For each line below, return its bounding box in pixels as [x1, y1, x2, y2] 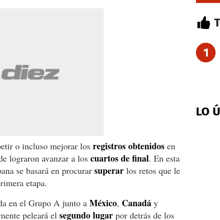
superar [94, 164, 124, 177]
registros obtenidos [93, 139, 165, 152]
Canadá [122, 196, 151, 209]
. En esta [149, 152, 180, 164]
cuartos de [90, 151, 130, 165]
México [89, 196, 117, 209]
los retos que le [124, 164, 180, 176]
